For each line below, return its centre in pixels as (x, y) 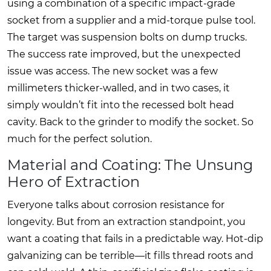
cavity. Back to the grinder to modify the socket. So (130, 122)
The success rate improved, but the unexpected (124, 54)
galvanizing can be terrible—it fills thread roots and (130, 255)
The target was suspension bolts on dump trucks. (127, 37)
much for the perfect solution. (80, 139)
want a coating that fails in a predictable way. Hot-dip (135, 238)
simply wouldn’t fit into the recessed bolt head (121, 105)
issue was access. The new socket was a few (113, 71)
